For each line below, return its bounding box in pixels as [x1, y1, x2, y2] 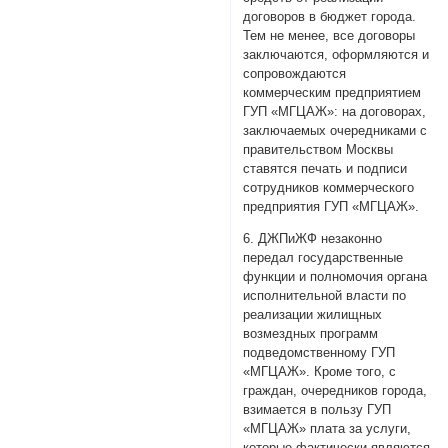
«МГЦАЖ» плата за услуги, [243, 421, 412, 437]
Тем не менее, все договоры [243, 28, 416, 44]
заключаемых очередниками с [243, 123, 428, 139]
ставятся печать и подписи [243, 161, 408, 177]
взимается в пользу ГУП [243, 402, 392, 418]
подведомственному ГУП [243, 345, 396, 361]
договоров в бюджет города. [243, 9, 417, 25]
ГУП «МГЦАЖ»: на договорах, [243, 104, 427, 120]
